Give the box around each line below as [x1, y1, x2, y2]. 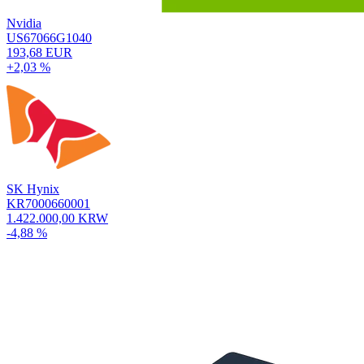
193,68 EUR [6, 45, 72, 59]
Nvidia [6, 15, 41, 30]
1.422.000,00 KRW [6, 210, 108, 225]
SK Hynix [6, 181, 59, 196]
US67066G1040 [6, 30, 92, 45]
